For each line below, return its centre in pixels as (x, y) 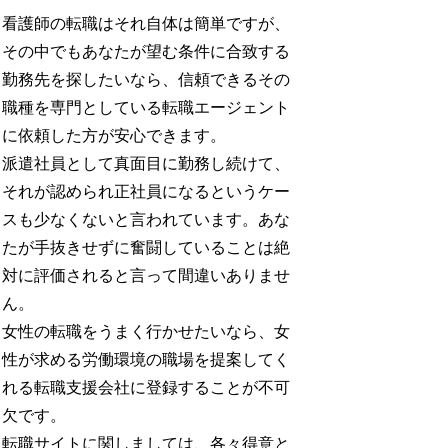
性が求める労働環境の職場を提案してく (146, 359)
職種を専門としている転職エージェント (146, 107)
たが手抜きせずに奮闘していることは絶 (146, 247)
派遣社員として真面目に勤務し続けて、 (146, 163)
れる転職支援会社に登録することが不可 (146, 387)
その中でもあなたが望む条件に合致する (146, 51)
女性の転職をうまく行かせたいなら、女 (146, 331)
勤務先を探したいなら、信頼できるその (146, 79)
